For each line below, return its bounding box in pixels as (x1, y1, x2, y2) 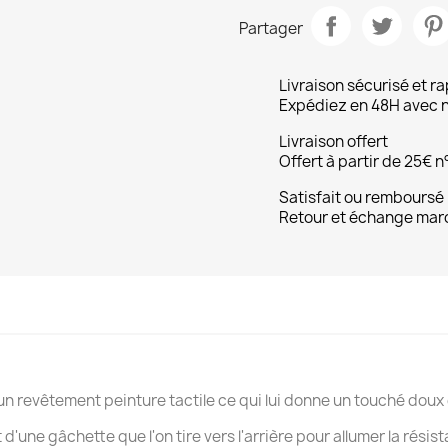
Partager (239, 17, 303, 39)
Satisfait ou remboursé (279, 187, 444, 208)
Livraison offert (279, 131, 388, 152)
